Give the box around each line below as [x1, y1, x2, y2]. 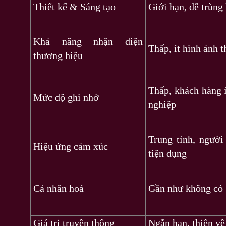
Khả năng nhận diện [33, 35, 143, 47]
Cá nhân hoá [33, 182, 84, 194]
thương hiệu [33, 49, 83, 61]
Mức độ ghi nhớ [33, 91, 99, 103]
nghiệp [148, 98, 176, 110]
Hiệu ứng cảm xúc [33, 140, 108, 152]
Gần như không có [148, 182, 223, 194]
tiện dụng [148, 147, 187, 159]
